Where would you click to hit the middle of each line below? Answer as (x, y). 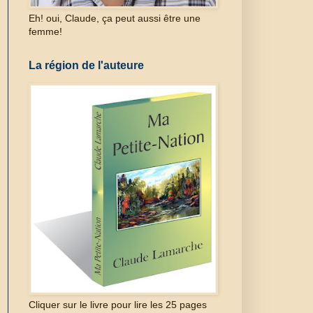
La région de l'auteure (86, 65)
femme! (45, 31)
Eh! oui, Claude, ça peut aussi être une (115, 18)
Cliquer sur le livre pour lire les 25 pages (118, 304)
